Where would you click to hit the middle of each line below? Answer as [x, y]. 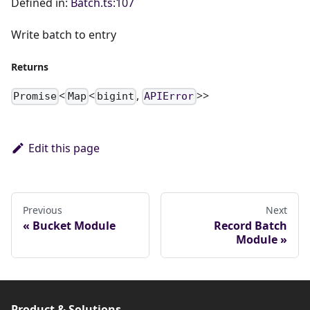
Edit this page [64, 148]
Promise [35, 97]
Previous [43, 210]
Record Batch [250, 225]
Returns [30, 67]
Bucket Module [74, 225]
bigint [115, 97]
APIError [169, 97]
